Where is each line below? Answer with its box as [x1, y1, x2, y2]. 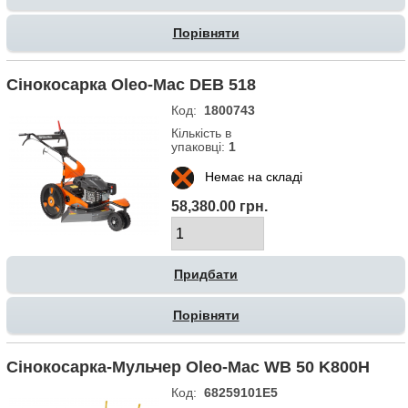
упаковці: [171, 139, 229, 155]
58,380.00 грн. [171, 199, 268, 215]
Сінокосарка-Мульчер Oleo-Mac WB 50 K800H [6, 358, 370, 377]
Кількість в [171, 126, 231, 141]
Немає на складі [194, 169, 302, 185]
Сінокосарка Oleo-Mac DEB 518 [6, 76, 256, 95]
